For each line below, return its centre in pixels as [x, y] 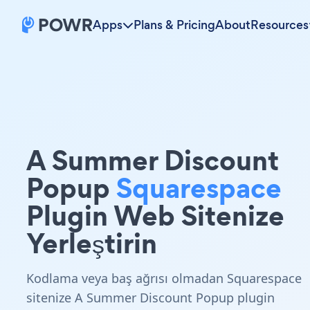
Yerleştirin [92, 243]
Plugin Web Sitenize [155, 216]
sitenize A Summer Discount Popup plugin [151, 298]
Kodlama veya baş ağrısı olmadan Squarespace [164, 278]
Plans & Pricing [174, 25]
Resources [280, 25]
